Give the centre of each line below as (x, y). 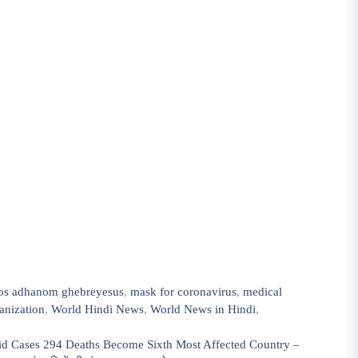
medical (263, 292)
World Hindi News (97, 309)
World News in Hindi (203, 309)
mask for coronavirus (184, 292)
